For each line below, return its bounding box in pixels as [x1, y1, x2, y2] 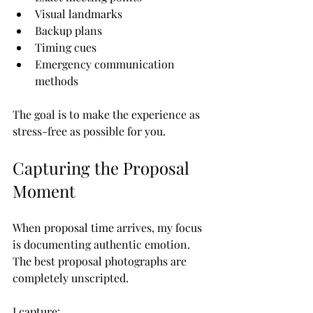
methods [35, 73, 78, 89]
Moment [13, 180, 75, 203]
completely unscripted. [13, 270, 129, 286]
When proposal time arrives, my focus [13, 220, 205, 235]
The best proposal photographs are [13, 254, 189, 269]
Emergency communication [35, 57, 177, 72]
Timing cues [35, 40, 96, 55]
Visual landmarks [35, 6, 122, 22]
